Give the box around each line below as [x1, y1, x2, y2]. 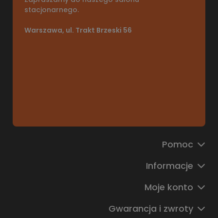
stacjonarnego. [24, 4, 79, 15]
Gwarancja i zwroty [109, 202, 193, 215]
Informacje [146, 159, 193, 172]
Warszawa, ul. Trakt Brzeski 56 [24, 25, 132, 35]
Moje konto [145, 181, 193, 193]
